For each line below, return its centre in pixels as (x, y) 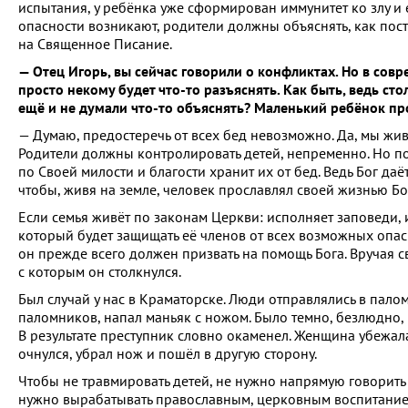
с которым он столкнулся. (100, 271)
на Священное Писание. (95, 44)
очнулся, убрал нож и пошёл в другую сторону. (168, 353)
